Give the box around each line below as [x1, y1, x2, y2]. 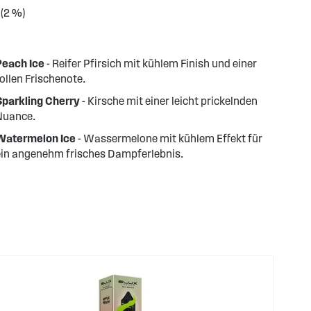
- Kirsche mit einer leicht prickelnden [79, 95, 258, 107]
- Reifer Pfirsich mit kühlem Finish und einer [44, 58, 257, 69]
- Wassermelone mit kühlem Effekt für [75, 133, 262, 144]
